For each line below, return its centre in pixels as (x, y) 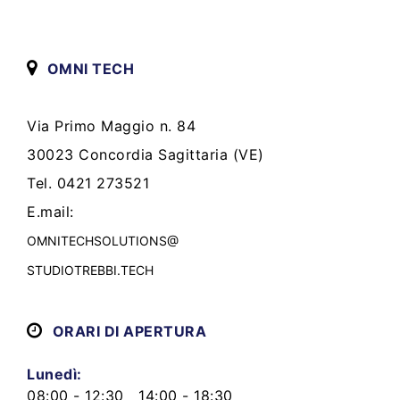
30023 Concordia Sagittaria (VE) (146, 154)
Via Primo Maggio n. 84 (111, 125)
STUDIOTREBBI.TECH (90, 270)
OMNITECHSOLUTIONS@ (103, 240)
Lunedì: (54, 374)
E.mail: (53, 211)
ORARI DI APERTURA (129, 331)
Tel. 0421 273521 (88, 183)
